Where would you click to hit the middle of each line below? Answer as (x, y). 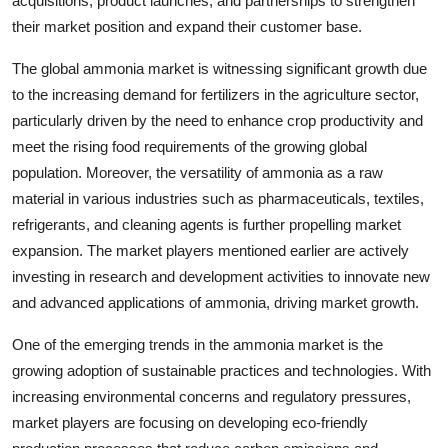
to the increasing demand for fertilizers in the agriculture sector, (215, 94)
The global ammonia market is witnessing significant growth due (219, 68)
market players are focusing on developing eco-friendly (190, 422)
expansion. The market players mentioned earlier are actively (210, 250)
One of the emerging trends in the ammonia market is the (197, 344)
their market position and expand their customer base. (187, 26)
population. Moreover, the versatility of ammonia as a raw (197, 172)
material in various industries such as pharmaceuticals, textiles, (218, 198)
